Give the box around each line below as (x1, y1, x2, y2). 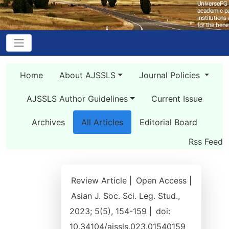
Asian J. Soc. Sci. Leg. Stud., (71, 191, 180, 201)
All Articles (81, 117, 123, 127)
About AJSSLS (59, 70, 116, 80)
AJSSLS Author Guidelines (27, 94, 128, 104)
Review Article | (71, 175, 134, 186)
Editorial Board (140, 117, 197, 127)
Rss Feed (189, 136, 223, 147)
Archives (32, 117, 65, 127)
